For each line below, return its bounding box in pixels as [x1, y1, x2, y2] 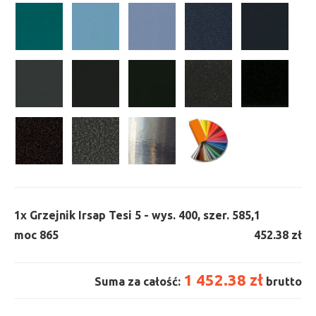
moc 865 [14, 228, 59, 241]
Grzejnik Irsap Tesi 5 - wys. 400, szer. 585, [30, 208, 254, 221]
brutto [263, 274, 302, 288]
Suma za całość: [95, 274, 183, 288]
